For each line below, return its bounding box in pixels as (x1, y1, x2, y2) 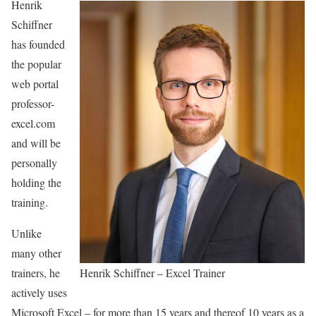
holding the (11, 175, 61, 190)
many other (11, 245, 61, 261)
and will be (11, 135, 61, 151)
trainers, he (11, 265, 60, 281)
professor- (11, 96, 54, 111)
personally (11, 155, 57, 171)
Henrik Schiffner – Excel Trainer (80, 265, 225, 281)
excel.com (11, 116, 55, 131)
